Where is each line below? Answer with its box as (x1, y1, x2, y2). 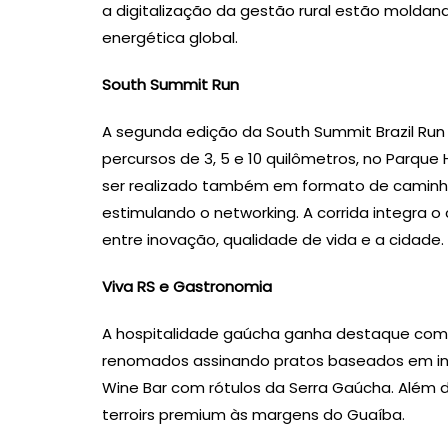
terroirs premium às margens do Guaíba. (102, 404, 405, 426)
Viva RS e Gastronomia (102, 276, 272, 298)
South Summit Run (102, 74, 239, 96)
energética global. (102, 27, 242, 49)
